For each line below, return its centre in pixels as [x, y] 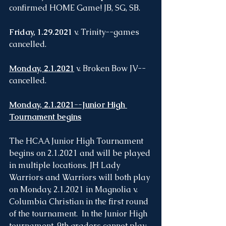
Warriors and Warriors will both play [80, 177]
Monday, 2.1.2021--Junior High [68, 105]
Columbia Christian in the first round [80, 202]
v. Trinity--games [107, 32]
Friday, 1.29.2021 [41, 32]
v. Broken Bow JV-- [110, 68]
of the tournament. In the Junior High [79, 214]
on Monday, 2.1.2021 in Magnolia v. [74, 189]
